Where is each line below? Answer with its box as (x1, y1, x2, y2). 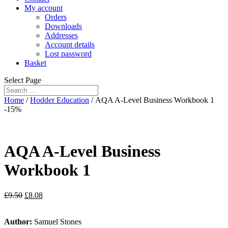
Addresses (45, 31, 78, 40)
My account (24, 4, 63, 12)
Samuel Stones (34, 217, 81, 226)
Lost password (45, 49, 92, 58)
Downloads (45, 22, 82, 31)
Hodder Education (30, 96, 89, 104)
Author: (4, 217, 34, 226)
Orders (45, 13, 67, 21)
